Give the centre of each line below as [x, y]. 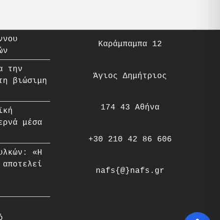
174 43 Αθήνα [130, 107]
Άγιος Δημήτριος [130, 75]
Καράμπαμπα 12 [130, 43]
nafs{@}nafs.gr [130, 171]
